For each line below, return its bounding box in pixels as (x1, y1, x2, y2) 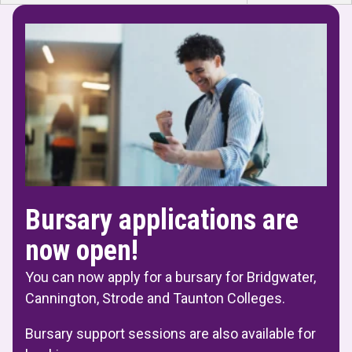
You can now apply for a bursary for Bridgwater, (25, 269, 316, 286)
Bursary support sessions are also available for (25, 325, 316, 343)
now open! (25, 234, 138, 268)
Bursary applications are (25, 203, 299, 237)
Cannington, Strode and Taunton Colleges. (25, 290, 285, 307)
